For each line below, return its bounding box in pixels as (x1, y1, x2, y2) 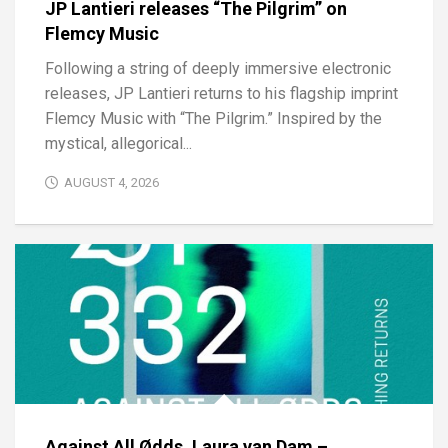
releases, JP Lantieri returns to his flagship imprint (45, 84, 398, 104)
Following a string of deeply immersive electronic (45, 59, 391, 79)
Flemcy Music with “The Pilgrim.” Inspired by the (45, 109, 382, 129)
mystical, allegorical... (45, 134, 192, 154)
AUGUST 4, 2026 (64, 175, 159, 191)
